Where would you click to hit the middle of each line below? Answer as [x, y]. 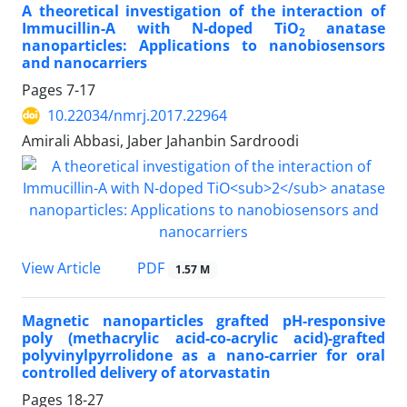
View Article [61, 268]
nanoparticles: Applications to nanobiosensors [203, 46]
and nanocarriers [84, 63]
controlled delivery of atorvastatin [146, 373]
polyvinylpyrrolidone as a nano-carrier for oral [203, 356]
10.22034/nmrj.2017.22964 [137, 116]
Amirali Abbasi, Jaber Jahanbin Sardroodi [160, 141]
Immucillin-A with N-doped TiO [160, 29]
